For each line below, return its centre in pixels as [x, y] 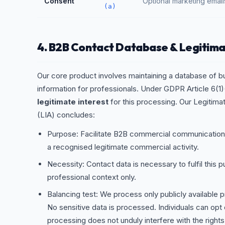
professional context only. [92, 177]
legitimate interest [73, 102]
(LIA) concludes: [66, 115]
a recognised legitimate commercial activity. [123, 147]
